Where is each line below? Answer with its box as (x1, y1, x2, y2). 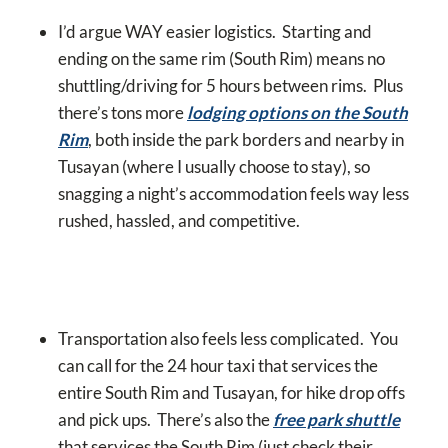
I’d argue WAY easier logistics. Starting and (58, 21, 372, 43)
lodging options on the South (187, 102, 408, 124)
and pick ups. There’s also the (58, 409, 273, 431)
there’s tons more (58, 102, 187, 124)
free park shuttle (273, 409, 400, 431)
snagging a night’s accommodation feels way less (58, 183, 409, 205)
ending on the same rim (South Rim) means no (58, 48, 385, 70)
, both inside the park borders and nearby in (88, 129, 404, 151)
